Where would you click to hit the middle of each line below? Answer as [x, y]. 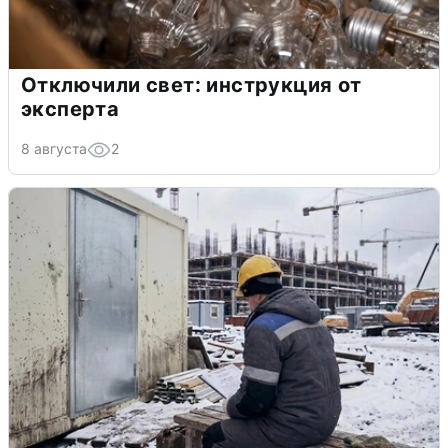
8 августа [54, 148]
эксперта [70, 108]
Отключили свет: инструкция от [191, 84]
